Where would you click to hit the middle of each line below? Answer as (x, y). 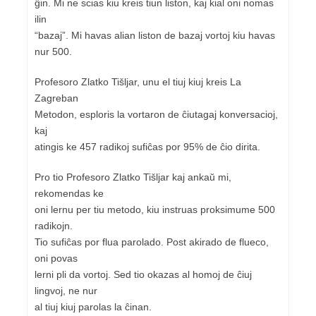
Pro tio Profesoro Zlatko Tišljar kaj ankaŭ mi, (133, 177)
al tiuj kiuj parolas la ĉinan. (93, 306)
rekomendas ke (69, 193)
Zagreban (56, 98)
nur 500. (53, 51)
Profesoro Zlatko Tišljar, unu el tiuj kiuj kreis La (138, 81)
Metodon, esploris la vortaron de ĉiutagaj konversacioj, (156, 114)
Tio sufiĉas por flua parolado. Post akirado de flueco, (152, 242)
